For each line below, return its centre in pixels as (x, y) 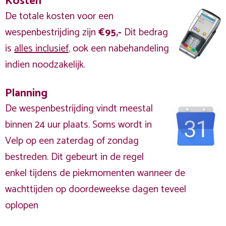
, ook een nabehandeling (119, 49)
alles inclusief (41, 49)
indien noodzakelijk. (46, 65)
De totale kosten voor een (59, 16)
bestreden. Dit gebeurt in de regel (74, 157)
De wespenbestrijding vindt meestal (79, 109)
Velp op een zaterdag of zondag (72, 141)
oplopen (22, 206)
